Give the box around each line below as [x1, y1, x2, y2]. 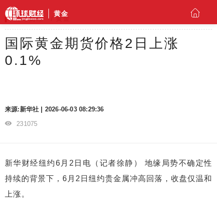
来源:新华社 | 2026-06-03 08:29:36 [5, 106, 104, 113]
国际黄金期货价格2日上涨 [5, 36, 179, 51]
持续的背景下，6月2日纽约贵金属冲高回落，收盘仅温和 [5, 174, 212, 183]
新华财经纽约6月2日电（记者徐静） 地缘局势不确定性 [5, 159, 212, 167]
